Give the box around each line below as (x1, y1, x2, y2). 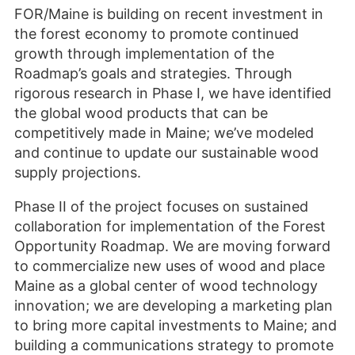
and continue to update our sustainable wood (14, 143, 319, 161)
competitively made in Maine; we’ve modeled (14, 124, 314, 141)
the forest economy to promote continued (14, 25, 299, 42)
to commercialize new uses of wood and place (14, 257, 325, 274)
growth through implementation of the (14, 44, 274, 62)
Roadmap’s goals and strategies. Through (14, 64, 292, 82)
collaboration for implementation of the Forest (14, 217, 326, 235)
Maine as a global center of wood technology (14, 277, 318, 294)
